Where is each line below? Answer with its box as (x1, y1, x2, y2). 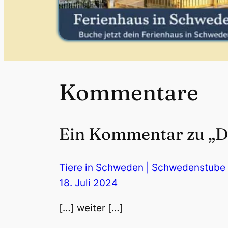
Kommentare (59, 78, 198, 106)
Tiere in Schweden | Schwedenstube (59, 162, 225, 174)
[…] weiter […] (59, 202, 123, 214)
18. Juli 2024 (59, 177, 118, 189)
